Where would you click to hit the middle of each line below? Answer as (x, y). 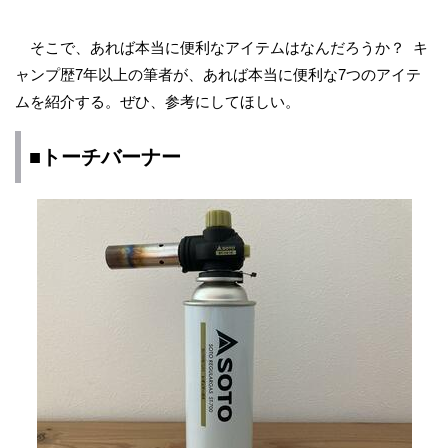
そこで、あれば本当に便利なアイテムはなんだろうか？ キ (221, 47)
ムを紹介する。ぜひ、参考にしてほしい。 (157, 101)
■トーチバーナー (105, 157)
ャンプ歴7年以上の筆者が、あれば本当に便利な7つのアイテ (218, 74)
